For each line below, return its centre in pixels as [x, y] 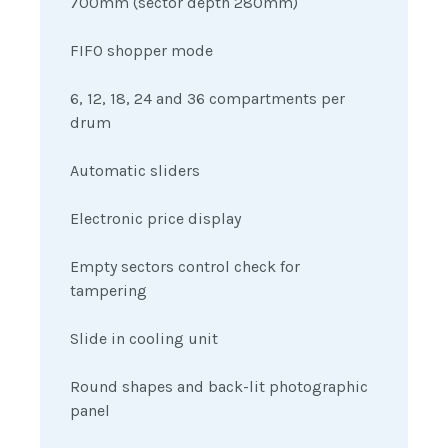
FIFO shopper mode [141, 51]
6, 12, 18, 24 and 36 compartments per [207, 99]
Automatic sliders [135, 171]
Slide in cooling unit [144, 339]
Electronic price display [155, 219]
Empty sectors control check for [185, 267]
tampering [108, 291]
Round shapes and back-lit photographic [219, 387]
